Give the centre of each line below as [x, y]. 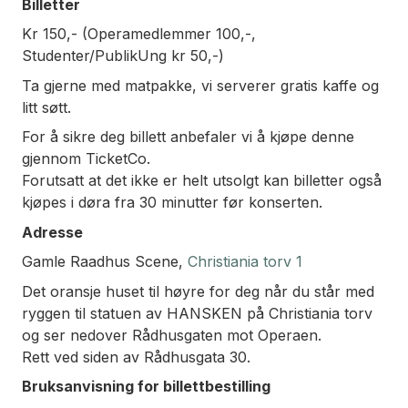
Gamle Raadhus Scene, [105, 262]
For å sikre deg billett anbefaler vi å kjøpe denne [188, 137]
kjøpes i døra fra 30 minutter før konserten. [172, 203]
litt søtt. [46, 107]
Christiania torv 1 [245, 262]
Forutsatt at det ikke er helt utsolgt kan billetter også [202, 181]
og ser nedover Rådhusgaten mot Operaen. [172, 335]
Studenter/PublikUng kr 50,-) [123, 56]
